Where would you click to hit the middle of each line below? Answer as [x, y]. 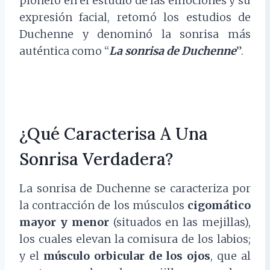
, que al [231, 256]
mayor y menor [64, 222]
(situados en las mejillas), [180, 222]
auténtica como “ [64, 51]
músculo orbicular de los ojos [127, 256]
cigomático [219, 206]
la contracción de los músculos [103, 206]
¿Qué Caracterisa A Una [114, 134]
